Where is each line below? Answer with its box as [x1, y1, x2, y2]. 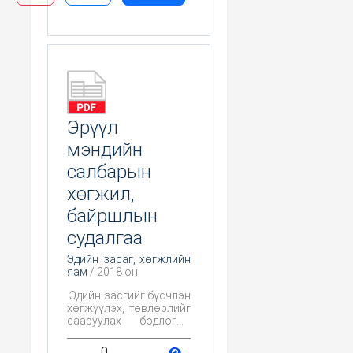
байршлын [67, 204, 158, 227]
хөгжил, [67, 182, 135, 205]
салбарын [67, 160, 151, 183]
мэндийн [67, 138, 143, 161]
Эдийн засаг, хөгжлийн [67, 252, 191, 266]
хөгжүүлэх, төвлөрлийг [67, 301, 191, 314]
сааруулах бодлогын [67, 314, 191, 327]
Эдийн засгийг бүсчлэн [67, 288, 191, 302]
